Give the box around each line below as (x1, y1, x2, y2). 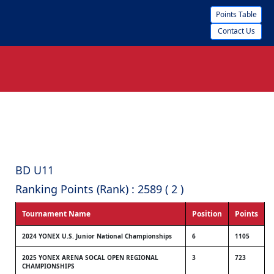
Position (192, 209, 222, 219)
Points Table (215, 9, 257, 20)
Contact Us (217, 26, 255, 37)
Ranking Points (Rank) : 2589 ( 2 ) (15, 182, 183, 196)
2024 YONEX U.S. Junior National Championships (22, 232, 172, 240)
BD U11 (15, 163, 54, 177)
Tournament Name (22, 209, 91, 219)
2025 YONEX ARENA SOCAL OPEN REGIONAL (22, 253, 158, 262)
